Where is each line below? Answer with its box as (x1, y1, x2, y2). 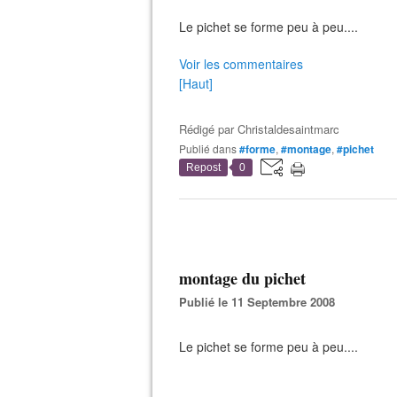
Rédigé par (179, 121, 237, 137)
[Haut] (179, 74, 213, 92)
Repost (186, 161, 221, 174)
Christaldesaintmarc (237, 121, 339, 137)
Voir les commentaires (179, 55, 303, 73)
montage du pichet (179, 267, 306, 290)
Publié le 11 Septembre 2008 (187, 293, 335, 310)
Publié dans (186, 141, 237, 156)
